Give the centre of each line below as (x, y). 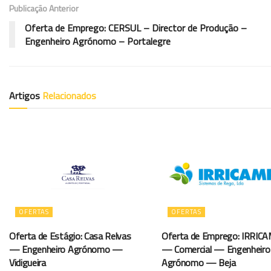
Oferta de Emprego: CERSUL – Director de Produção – (136, 28)
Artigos (26, 95)
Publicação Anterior (44, 8)
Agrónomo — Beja (199, 262)
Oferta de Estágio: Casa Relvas (70, 236)
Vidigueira (28, 262)
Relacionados (69, 95)
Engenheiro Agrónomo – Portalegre (98, 41)
